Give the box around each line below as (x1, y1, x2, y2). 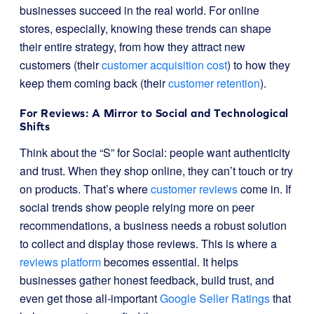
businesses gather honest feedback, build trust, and (20, 272, 274, 288)
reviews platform (20, 254, 101, 270)
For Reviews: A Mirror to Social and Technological (20, 107, 289, 119)
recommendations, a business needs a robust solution (20, 217, 287, 233)
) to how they (227, 57, 290, 73)
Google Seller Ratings (160, 290, 270, 306)
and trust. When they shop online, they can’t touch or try (20, 163, 293, 179)
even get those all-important (20, 290, 160, 306)
